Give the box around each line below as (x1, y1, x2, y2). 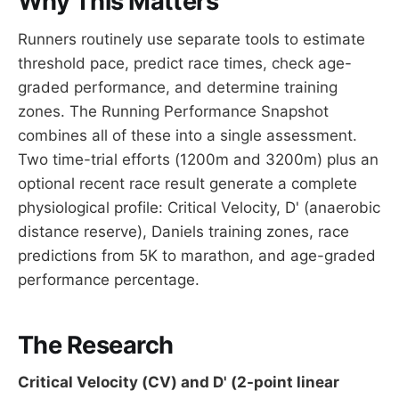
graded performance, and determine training (18, 78, 338, 97)
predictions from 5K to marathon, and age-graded (18, 247, 376, 265)
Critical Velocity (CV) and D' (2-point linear (18, 373, 339, 392)
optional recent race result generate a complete (18, 175, 357, 193)
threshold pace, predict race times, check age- (18, 54, 352, 73)
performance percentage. (18, 271, 199, 289)
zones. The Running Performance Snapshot (18, 102, 329, 121)
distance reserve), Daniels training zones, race (18, 223, 349, 241)
